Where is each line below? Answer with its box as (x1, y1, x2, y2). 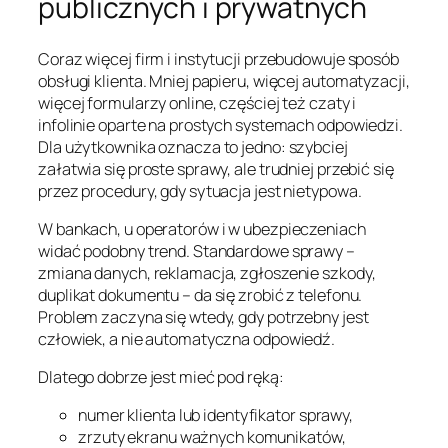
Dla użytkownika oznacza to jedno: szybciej (38, 135, 348, 158)
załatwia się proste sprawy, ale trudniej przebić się (38, 157, 394, 180)
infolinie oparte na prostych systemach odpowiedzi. (38, 113, 403, 136)
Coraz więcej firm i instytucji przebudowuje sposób (38, 47, 399, 70)
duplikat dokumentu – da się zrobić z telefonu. (38, 283, 363, 306)
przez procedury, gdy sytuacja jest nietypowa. (38, 179, 362, 202)
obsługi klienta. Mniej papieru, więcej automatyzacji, (38, 69, 410, 92)
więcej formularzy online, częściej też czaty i (38, 91, 357, 114)
